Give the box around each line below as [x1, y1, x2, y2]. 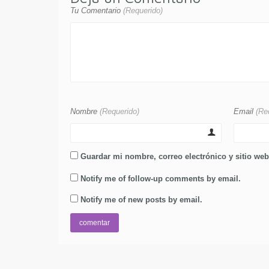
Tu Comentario [70, 5, 123, 15]
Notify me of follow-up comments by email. [80, 174, 241, 183]
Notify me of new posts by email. [80, 195, 202, 204]
